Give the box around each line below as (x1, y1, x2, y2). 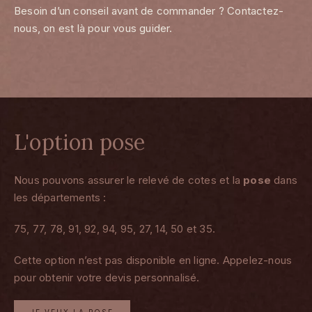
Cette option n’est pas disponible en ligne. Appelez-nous (14, 253, 292, 267)
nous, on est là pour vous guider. (14, 21, 173, 35)
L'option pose (14, 129, 146, 156)
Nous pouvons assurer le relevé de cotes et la (14, 173, 244, 187)
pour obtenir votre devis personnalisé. (14, 271, 200, 285)
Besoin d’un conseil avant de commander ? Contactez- (14, 3, 284, 17)
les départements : (14, 191, 107, 205)
